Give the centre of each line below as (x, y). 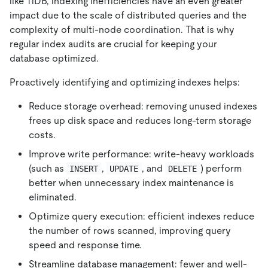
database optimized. (54, 58)
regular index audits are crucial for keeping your (113, 44)
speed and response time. (85, 245)
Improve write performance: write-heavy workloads (141, 154)
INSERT (84, 168)
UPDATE (124, 168)
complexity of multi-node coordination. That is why (122, 29)
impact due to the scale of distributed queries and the (128, 15)
